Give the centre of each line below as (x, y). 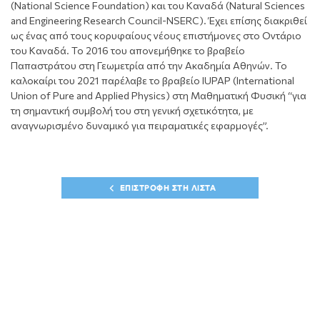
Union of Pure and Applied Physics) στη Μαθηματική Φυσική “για (159, 95)
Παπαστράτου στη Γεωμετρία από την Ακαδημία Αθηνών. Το (149, 65)
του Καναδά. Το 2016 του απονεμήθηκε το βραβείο (128, 50)
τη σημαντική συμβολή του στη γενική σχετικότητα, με (132, 110)
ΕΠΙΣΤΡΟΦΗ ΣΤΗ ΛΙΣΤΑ (167, 187)
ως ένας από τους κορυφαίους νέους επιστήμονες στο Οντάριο (156, 35)
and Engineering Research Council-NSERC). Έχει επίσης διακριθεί (159, 20)
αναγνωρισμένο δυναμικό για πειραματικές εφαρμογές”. (140, 125)
